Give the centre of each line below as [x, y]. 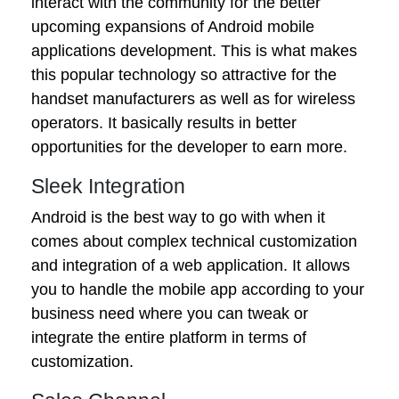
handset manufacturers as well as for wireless [193, 98]
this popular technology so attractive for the [184, 74]
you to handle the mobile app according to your [198, 289]
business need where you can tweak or [170, 313]
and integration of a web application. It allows [191, 265]
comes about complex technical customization [194, 241]
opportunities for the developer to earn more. [189, 147]
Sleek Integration [108, 186]
